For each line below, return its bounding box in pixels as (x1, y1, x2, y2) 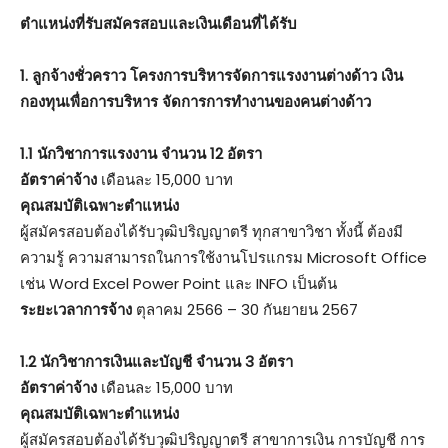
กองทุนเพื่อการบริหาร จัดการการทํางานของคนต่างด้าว (20, 90, 371, 112)
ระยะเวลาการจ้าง (20, 298, 136, 320)
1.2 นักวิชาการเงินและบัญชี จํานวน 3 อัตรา (20, 350, 293, 372)
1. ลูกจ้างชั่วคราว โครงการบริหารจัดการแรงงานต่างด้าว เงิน (20, 64, 403, 86)
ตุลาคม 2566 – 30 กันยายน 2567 (136, 298, 358, 320)
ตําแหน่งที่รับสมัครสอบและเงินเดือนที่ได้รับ (20, 12, 297, 34)
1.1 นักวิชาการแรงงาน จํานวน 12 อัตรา (20, 142, 262, 164)
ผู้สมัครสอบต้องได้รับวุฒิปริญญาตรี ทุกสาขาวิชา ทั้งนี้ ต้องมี (20, 220, 403, 242)
